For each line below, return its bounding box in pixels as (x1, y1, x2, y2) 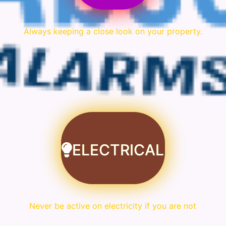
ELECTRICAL (72, 141, 164, 159)
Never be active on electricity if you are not (29, 201, 197, 211)
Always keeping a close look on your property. (23, 26, 202, 36)
